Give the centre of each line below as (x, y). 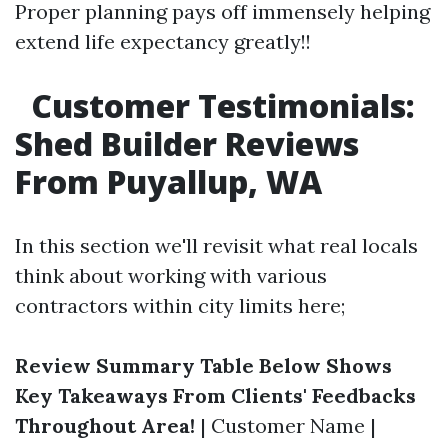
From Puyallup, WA (168, 181)
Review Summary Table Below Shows (203, 365)
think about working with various (171, 275)
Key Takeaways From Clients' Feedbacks (215, 395)
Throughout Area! (105, 425)
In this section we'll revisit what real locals (216, 245)
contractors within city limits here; (180, 305)
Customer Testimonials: (219, 105)
